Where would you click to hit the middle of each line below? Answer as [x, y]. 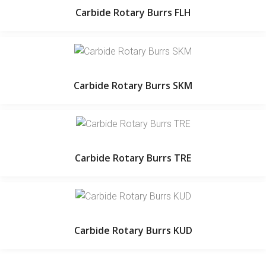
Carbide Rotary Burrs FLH [133, 13]
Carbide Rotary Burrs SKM [133, 85]
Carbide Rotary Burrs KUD [133, 231]
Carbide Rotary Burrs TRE [133, 158]
